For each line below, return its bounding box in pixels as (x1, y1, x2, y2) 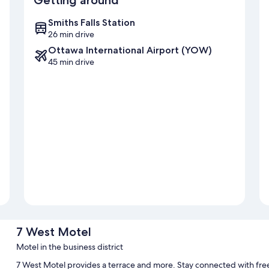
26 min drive (48, 29, 94, 40)
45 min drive (48, 56, 94, 68)
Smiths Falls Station (48, 17, 135, 29)
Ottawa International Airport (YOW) (48, 44, 212, 56)
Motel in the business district (16, 241, 123, 253)
